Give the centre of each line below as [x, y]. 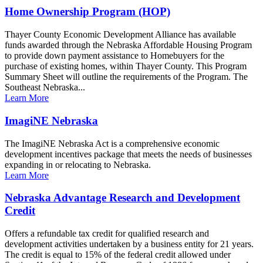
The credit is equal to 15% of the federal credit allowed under [118, 254]
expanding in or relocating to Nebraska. [78, 164]
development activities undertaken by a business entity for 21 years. [129, 244]
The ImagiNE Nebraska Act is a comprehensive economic [112, 143]
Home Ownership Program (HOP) [87, 12]
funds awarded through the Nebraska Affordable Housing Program [128, 45]
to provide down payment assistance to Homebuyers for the [114, 56]
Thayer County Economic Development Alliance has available [120, 35]
